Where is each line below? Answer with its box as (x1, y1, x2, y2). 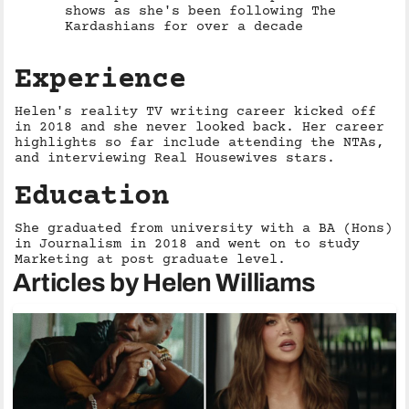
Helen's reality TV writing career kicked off (15, 104, 377, 120)
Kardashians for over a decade (65, 19, 304, 35)
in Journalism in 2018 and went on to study (15, 236, 361, 252)
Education (15, 181, 169, 214)
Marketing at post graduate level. (15, 252, 287, 267)
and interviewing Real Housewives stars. (15, 151, 336, 166)
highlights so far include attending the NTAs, (15, 135, 385, 151)
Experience (15, 64, 186, 97)
